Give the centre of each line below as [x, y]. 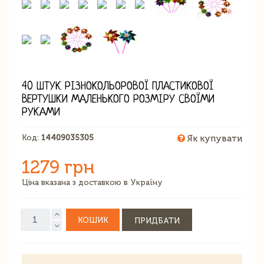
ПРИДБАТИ [157, 220]
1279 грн [58, 167]
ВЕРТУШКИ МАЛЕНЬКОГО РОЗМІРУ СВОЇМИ [118, 100]
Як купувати [214, 138]
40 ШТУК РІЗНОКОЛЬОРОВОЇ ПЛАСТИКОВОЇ [118, 87]
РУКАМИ [41, 113]
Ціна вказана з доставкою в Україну [92, 182]
